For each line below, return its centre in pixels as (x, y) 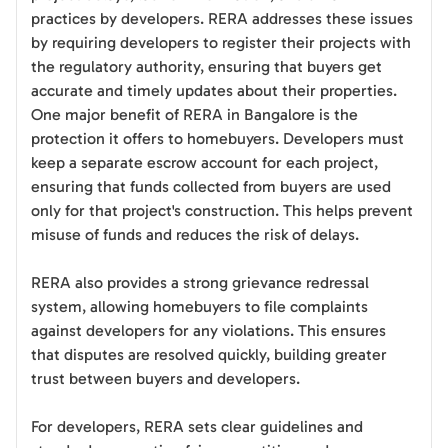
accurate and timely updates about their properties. (214, 91)
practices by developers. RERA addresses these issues (222, 19)
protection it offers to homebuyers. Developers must (217, 139)
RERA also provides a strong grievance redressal (200, 283)
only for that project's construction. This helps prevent (222, 211)
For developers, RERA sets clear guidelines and (197, 427)
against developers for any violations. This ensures (208, 331)
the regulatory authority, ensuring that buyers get (206, 67)
